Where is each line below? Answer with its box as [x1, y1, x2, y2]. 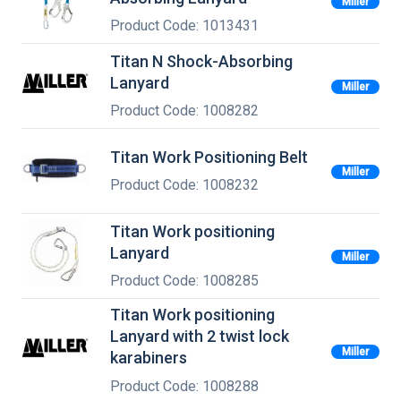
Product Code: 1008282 [110, 102, 259, 120]
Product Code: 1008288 [110, 377, 259, 395]
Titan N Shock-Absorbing [110, 51, 293, 71]
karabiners [110, 348, 187, 368]
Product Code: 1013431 [110, 17, 259, 35]
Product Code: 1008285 [110, 272, 259, 290]
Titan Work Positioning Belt [110, 147, 308, 166]
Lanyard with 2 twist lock [110, 327, 289, 346]
